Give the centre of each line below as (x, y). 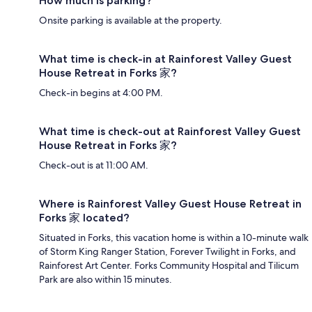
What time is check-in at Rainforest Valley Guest (165, 59)
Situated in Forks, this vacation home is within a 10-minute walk (174, 237)
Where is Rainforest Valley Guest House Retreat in (170, 204)
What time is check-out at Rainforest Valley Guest (170, 131)
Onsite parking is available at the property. (131, 20)
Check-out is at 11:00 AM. (94, 165)
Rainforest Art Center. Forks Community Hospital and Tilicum (169, 265)
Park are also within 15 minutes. (106, 279)
